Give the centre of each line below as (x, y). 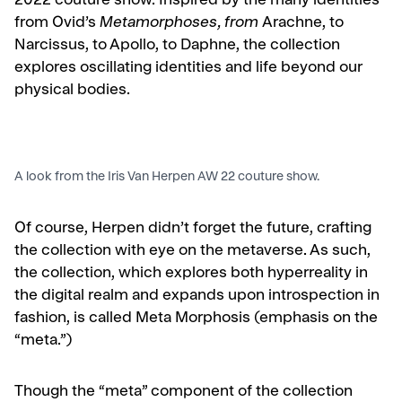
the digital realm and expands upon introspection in (197, 297)
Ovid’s (76, 24)
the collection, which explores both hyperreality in (191, 275)
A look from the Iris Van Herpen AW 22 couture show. (167, 178)
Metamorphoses (158, 24)
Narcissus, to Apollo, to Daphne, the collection (177, 47)
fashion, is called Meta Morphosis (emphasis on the (196, 319)
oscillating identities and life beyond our (221, 69)
